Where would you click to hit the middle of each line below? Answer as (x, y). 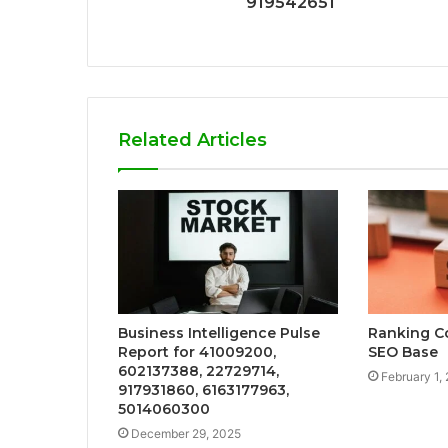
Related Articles (192, 140)
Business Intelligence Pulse (219, 333)
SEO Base (402, 352)
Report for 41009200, (197, 352)
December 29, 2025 (186, 434)
